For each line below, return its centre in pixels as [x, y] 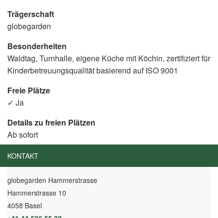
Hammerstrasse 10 [37, 192]
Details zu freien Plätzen [51, 122]
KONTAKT [23, 155]
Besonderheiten [37, 46]
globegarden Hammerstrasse [52, 180]
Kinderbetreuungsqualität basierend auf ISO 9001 [93, 70]
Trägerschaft [31, 14]
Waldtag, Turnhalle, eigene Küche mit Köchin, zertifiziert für [109, 58]
